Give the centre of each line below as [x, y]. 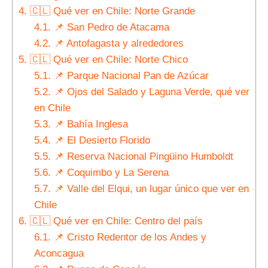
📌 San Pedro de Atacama [110, 27]
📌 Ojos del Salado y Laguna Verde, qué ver [150, 92]
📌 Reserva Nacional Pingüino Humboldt [142, 156]
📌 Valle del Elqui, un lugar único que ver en [150, 188]
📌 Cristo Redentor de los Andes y [128, 237]
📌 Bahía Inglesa [89, 124]
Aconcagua [59, 253]
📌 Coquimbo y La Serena [109, 172]
